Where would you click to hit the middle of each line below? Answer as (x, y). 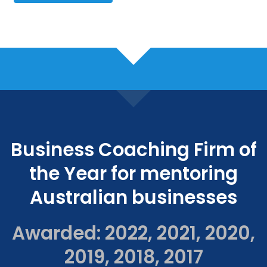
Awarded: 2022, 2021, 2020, (133, 234)
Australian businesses (133, 198)
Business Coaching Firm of (133, 150)
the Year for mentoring (133, 174)
